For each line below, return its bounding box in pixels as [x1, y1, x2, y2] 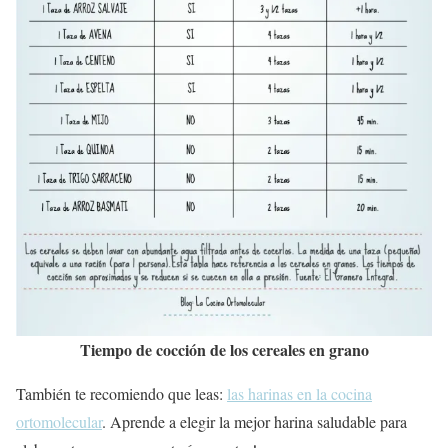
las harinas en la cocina [227, 383, 372, 404]
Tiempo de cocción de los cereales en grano [79, 338, 369, 361]
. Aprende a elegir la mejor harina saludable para [102, 411, 407, 432]
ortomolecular [16, 411, 102, 432]
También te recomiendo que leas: [16, 383, 227, 404]
